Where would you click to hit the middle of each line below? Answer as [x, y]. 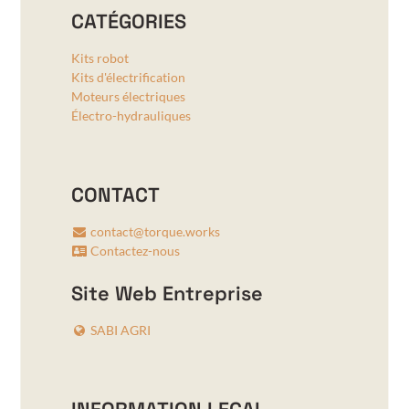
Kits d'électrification [128, 78]
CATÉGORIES [128, 22]
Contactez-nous [135, 251]
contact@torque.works [155, 232]
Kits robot [100, 58]
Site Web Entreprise [167, 294]
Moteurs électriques [128, 97]
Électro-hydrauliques [131, 116]
